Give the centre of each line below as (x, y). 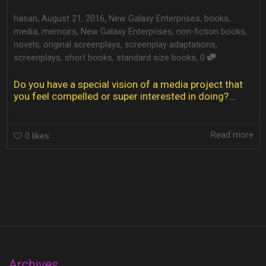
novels (26, 45)
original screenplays (82, 45)
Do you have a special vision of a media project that (128, 85)
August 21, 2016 (73, 18)
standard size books (156, 58)
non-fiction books (211, 31)
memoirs (59, 31)
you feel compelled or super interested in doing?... (125, 96)
